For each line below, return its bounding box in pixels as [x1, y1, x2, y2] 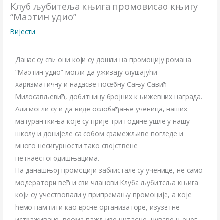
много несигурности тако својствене [15, 140, 138, 150]
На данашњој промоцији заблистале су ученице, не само [15, 165, 203, 175]
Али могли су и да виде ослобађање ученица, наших [15, 104, 188, 113]
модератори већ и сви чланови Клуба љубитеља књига [15, 177, 199, 187]
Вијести [10, 27, 36, 36]
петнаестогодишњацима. [15, 153, 100, 163]
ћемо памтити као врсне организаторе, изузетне [15, 202, 180, 212]
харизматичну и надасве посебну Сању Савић [15, 79, 167, 89]
